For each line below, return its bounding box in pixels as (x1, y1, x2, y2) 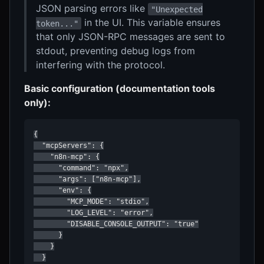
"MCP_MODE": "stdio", (34, 197, 149, 206)
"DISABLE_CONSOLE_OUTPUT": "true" (34, 220, 199, 229)
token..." (36, 18, 78, 28)
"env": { (34, 186, 91, 195)
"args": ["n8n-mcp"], (34, 175, 141, 184)
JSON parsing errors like (36, 2, 148, 15)
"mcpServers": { (34, 141, 104, 150)
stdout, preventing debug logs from (36, 45, 195, 57)
